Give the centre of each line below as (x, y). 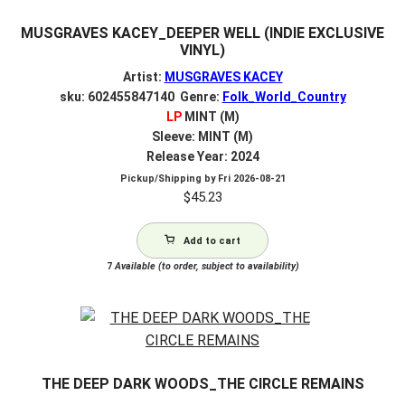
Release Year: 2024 (202, 156)
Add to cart (212, 241)
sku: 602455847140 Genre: (141, 96)
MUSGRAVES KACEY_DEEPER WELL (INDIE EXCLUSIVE (202, 33)
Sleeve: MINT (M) (202, 136)
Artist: (143, 76)
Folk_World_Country (284, 96)
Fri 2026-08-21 (251, 179)
